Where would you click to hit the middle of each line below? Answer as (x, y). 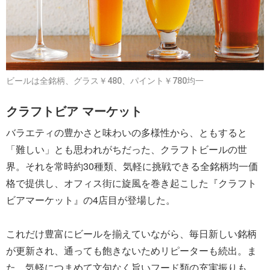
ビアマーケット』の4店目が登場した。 (91, 200)
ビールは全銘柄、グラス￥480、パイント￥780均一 (105, 81)
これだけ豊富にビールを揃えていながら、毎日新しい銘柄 (131, 234)
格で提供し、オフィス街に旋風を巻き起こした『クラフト (131, 183)
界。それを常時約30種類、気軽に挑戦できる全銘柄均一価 (132, 166)
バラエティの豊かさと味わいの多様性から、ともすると (127, 133)
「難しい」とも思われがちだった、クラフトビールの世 (127, 149)
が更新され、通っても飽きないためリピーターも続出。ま (131, 251)
